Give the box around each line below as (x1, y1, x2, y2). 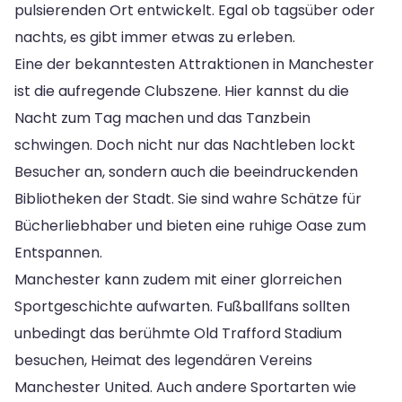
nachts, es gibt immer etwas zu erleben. (14, 26, 295, 48)
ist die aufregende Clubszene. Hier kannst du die (14, 80, 349, 101)
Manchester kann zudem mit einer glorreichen (14, 268, 342, 290)
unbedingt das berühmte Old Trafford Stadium (14, 322, 342, 344)
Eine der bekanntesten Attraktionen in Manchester (14, 53, 374, 74)
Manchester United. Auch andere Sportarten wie (14, 376, 356, 398)
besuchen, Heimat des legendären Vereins (14, 349, 312, 371)
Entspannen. (14, 241, 102, 263)
